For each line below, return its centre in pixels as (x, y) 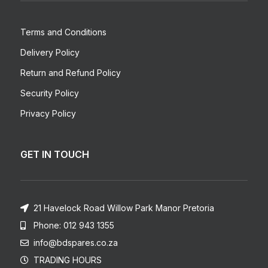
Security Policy (49, 93)
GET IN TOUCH (54, 154)
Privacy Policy (48, 113)
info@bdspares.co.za (76, 242)
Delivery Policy (50, 52)
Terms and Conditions (63, 32)
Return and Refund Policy (70, 72)
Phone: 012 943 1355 (74, 225)
